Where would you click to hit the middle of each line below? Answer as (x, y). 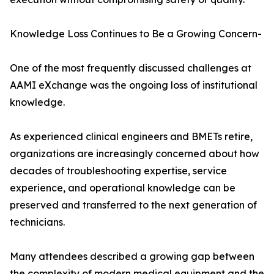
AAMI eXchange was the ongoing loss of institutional (134, 85)
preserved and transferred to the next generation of (133, 205)
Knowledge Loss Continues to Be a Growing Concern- (136, 34)
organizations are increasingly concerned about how (135, 154)
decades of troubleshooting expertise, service (118, 171)
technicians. (37, 222)
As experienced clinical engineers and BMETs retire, (131, 137)
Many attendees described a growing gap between (132, 257)
